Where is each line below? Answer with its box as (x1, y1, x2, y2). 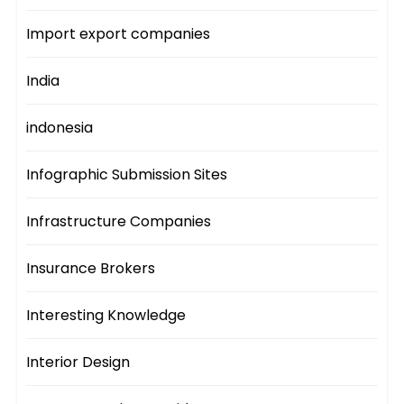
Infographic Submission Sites (26, 164, 228, 186)
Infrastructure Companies (26, 211, 212, 233)
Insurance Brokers (26, 258, 156, 280)
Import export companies (26, 23, 211, 45)
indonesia (26, 117, 94, 139)
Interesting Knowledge (26, 305, 187, 326)
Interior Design (26, 352, 131, 373)
